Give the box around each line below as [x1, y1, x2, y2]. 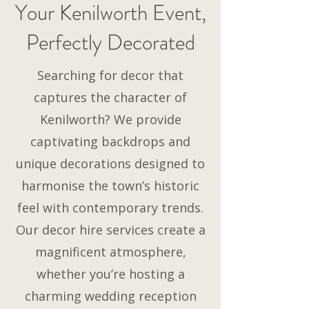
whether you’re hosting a [36, 266, 185, 282]
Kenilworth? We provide [39, 111, 181, 128]
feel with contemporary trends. [17, 199, 203, 216]
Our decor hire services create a [15, 221, 206, 238]
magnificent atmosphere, [34, 243, 186, 260]
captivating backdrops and [30, 133, 190, 150]
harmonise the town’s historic [21, 177, 199, 194]
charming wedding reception [24, 288, 197, 304]
